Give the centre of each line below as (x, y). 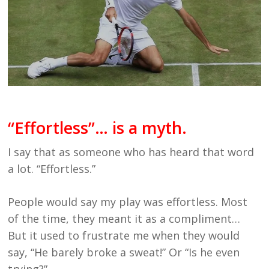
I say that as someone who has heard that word (131, 152)
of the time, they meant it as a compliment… (124, 219)
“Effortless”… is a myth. (98, 128)
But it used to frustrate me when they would (124, 236)
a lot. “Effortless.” (52, 169)
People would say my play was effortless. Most (128, 202)
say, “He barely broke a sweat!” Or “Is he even (124, 252)
